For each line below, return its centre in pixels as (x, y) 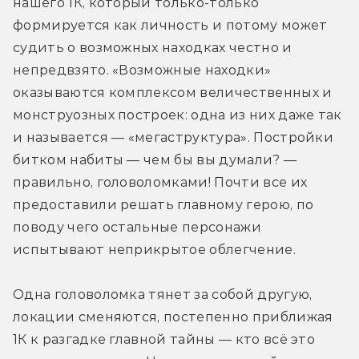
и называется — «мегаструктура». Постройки (173, 137)
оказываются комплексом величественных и (173, 92)
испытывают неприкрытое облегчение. (156, 249)
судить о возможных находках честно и (153, 47)
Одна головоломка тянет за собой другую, (163, 294)
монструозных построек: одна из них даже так (177, 115)
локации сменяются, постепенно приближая (173, 317)
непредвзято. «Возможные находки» (142, 70)
